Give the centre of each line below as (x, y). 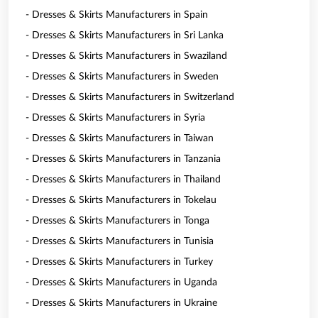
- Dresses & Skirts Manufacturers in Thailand (123, 180)
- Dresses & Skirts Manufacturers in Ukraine (121, 303)
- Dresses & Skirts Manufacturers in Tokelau (121, 200)
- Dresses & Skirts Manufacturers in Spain (117, 15)
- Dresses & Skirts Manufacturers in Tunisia (120, 241)
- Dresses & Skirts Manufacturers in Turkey (119, 262)
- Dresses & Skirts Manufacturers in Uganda (121, 283)
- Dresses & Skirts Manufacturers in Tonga (117, 221)
